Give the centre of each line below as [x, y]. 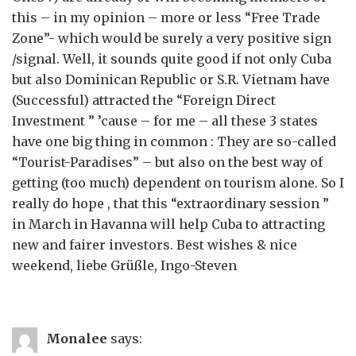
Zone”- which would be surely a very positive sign [172, 38]
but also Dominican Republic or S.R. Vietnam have [171, 79]
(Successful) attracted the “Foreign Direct [144, 100]
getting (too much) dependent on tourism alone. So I [178, 183]
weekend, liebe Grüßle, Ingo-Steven [124, 265]
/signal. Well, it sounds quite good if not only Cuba [172, 59]
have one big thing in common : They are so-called [174, 141]
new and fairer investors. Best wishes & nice [155, 245]
